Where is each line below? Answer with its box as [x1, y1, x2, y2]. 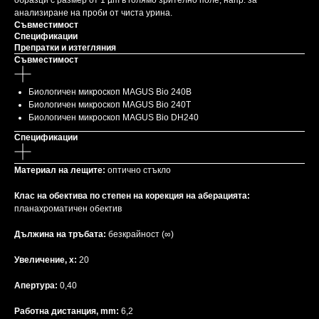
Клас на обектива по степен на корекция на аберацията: [14, 191, 250, 202]
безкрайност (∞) [108, 229, 174, 240]
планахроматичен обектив [14, 204, 122, 214]
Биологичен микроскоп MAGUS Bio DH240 [28, 113, 199, 123]
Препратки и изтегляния [14, 43, 116, 53]
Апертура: [14, 281, 60, 291]
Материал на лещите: [14, 165, 108, 176]
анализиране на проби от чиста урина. [14, 8, 172, 19]
